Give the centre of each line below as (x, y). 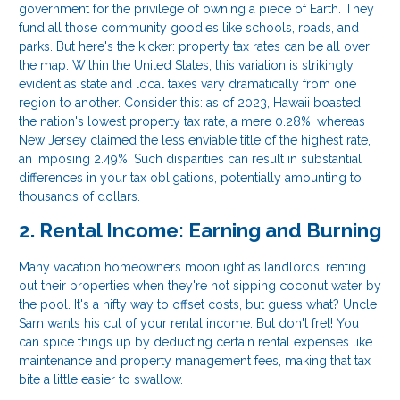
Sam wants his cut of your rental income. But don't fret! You (189, 323)
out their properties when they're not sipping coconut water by (200, 285)
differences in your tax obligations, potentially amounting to (190, 177)
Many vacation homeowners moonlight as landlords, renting (192, 267)
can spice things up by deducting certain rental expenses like (196, 342)
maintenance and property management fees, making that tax (195, 360)
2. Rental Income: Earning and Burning (200, 230)
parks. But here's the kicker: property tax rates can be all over (194, 46)
